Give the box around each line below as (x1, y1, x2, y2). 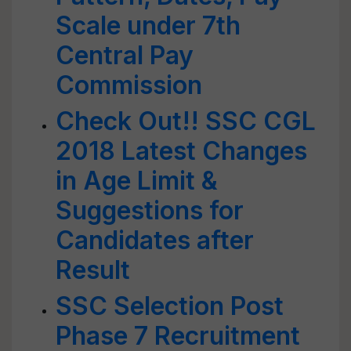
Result (56, 255, 130, 285)
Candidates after (56, 225, 254, 255)
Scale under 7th (56, 10, 241, 41)
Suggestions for (56, 195, 244, 226)
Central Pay (56, 40, 194, 71)
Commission (56, 70, 202, 100)
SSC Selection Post (56, 291, 284, 321)
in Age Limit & (56, 165, 218, 196)
